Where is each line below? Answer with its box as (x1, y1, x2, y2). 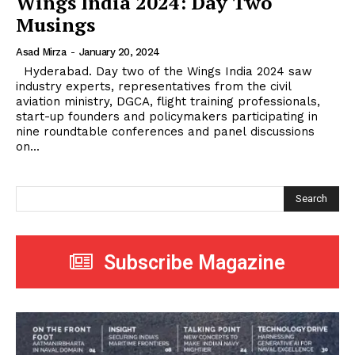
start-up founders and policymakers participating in (16, 109, 318, 124)
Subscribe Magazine (104, 250, 285, 274)
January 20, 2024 (78, 46, 160, 59)
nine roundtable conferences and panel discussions (16, 124, 315, 139)
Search (296, 192, 327, 204)
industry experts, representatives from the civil (16, 79, 292, 94)
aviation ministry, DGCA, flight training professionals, (16, 94, 320, 109)
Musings (16, 12, 95, 38)
